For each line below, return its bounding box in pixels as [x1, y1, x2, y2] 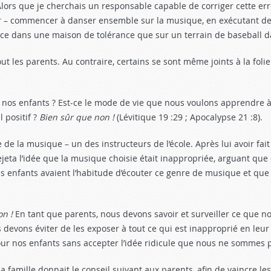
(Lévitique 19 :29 [114, 111, 183, 123]
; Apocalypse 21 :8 [183, 111, 258, 123]
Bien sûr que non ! [39, 111, 114, 123]
